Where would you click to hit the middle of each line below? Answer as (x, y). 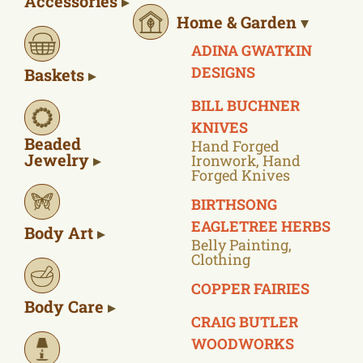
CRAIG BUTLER (245, 321)
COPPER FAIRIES (250, 288)
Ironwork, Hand (246, 160)
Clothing (221, 259)
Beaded (53, 143)
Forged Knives (241, 175)
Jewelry (59, 159)
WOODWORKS (243, 343)
